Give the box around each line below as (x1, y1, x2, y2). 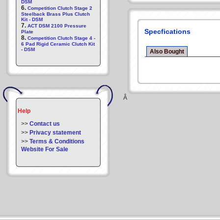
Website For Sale (21, 146, 68, 153)
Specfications (144, 27, 191, 35)
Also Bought (150, 48, 184, 55)
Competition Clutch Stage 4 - (27, 35, 95, 41)
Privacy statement (29, 129, 81, 136)
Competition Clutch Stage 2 (27, 5, 92, 11)
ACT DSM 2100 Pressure (27, 23, 86, 28)
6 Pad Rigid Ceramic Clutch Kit (21, 41, 95, 47)
